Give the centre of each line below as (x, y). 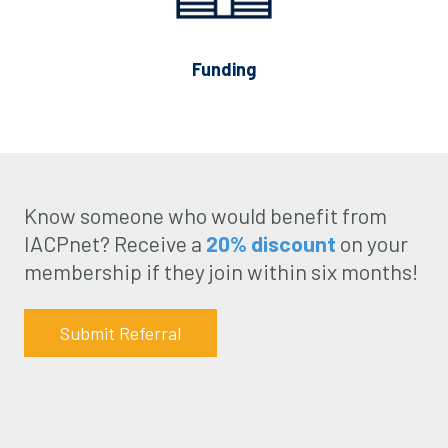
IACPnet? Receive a (115, 243)
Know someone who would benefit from (205, 215)
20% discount (271, 243)
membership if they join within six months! (221, 271)
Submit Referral (120, 333)
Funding (224, 69)
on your (372, 243)
